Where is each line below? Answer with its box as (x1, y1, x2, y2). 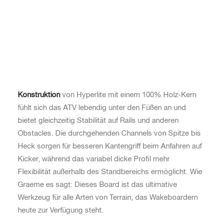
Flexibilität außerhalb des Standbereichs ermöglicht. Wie (18, 168, 202, 176)
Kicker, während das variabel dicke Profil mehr (18, 155, 170, 163)
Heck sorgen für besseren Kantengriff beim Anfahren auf (18, 143, 202, 150)
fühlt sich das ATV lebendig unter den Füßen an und (18, 104, 186, 111)
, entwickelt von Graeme (108, 40, 187, 47)
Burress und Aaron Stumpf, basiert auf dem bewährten (18, 53, 197, 60)
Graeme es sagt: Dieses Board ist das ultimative (18, 181, 177, 188)
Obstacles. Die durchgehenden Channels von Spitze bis (18, 130, 201, 137)
